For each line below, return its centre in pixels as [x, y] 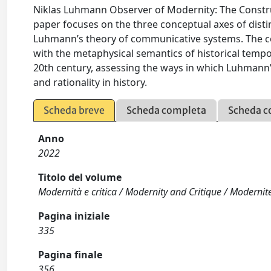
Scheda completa [167, 110]
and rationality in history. [90, 83]
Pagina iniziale [74, 216]
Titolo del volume [80, 178]
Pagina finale [70, 255]
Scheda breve [74, 110]
